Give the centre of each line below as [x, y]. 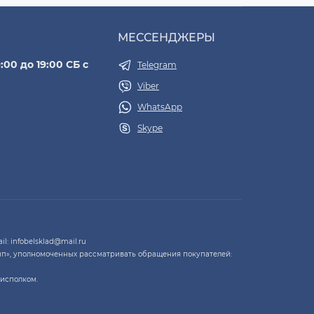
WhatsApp [160, 107]
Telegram [157, 65]
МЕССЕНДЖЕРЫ [166, 37]
